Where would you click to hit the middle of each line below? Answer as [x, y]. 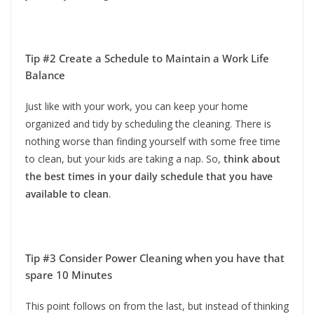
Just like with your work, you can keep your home [137, 107]
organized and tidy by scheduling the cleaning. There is [148, 124]
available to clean [67, 194]
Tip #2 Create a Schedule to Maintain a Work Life [147, 59]
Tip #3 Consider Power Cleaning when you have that [155, 258]
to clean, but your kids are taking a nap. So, [124, 159]
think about [252, 159]
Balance [45, 75]
